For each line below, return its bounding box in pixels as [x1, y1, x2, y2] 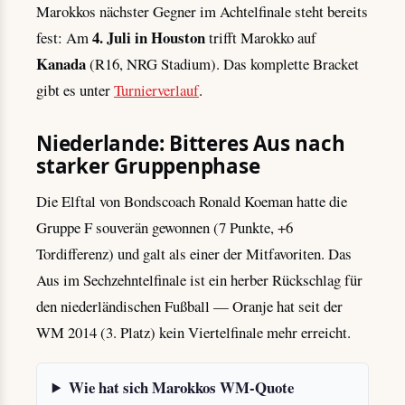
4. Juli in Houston [92, 25, 205, 49]
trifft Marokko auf [205, 26, 316, 48]
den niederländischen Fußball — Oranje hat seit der [36, 295, 343, 316]
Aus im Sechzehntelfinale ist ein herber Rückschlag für [36, 268, 363, 290]
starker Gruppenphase [36, 151, 260, 180]
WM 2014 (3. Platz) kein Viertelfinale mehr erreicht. [36, 321, 351, 343]
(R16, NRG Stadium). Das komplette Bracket [86, 52, 359, 74]
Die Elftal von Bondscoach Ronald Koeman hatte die [36, 190, 347, 212]
